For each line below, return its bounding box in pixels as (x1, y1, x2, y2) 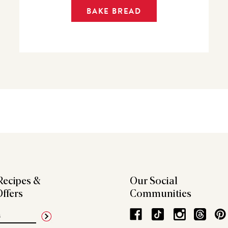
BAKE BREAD (86, 5, 141, 17)
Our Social (130, 176, 178, 187)
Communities (130, 189, 192, 199)
